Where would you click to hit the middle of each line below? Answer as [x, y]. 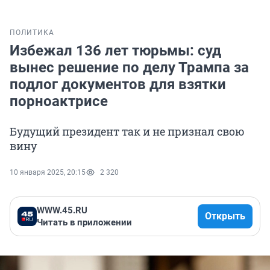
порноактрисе [59, 102]
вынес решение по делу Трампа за [129, 68]
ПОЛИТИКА [32, 33]
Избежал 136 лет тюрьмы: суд [115, 51]
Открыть [225, 216]
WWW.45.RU [62, 211]
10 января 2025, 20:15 [48, 173]
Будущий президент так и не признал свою [127, 132]
